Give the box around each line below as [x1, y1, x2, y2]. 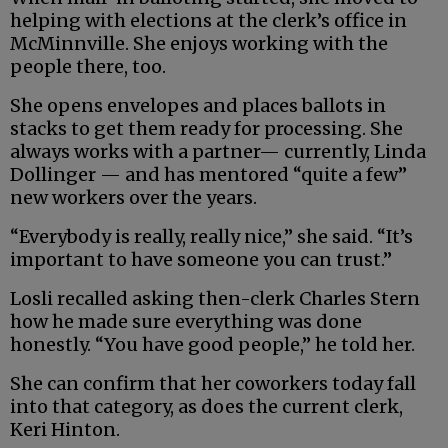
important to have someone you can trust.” [10, 247, 392, 271]
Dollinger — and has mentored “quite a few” [10, 162, 407, 186]
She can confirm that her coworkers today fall [10, 371, 416, 395]
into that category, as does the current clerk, [10, 394, 403, 418]
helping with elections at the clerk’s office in [10, 8, 407, 32]
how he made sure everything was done [10, 309, 362, 333]
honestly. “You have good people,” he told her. [10, 332, 415, 356]
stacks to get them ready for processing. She [10, 116, 403, 140]
